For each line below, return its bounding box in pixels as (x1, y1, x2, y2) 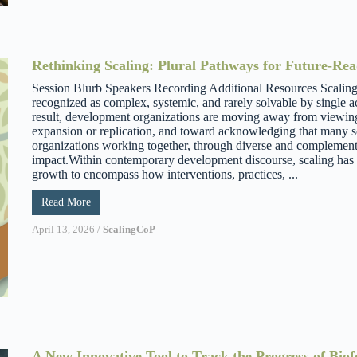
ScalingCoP (103, 222, 155, 235)
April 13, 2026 (32, 222, 95, 235)
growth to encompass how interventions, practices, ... (32, 167, 298, 181)
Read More (41, 195, 91, 208)
